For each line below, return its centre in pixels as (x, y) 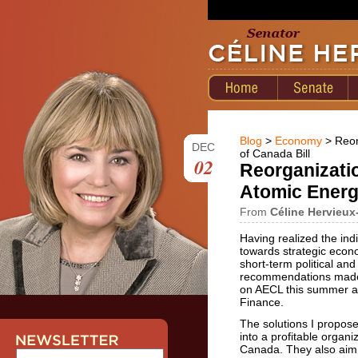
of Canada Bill (275, 153)
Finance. (262, 302)
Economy (298, 141)
